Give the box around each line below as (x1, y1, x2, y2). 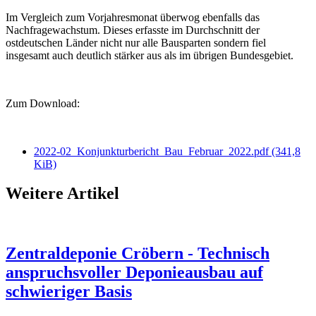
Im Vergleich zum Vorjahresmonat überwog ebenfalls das (6, 11, 260, 23)
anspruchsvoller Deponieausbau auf (6, 263, 263, 282)
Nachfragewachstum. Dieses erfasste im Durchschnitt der (6, 23, 260, 36)
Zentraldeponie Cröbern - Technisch (6, 244, 269, 263)
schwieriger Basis (6, 282, 132, 301)
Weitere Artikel (6, 184, 119, 203)
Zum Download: (6, 97, 80, 109)
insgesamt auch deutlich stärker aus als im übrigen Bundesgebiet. (6, 49, 293, 61)
